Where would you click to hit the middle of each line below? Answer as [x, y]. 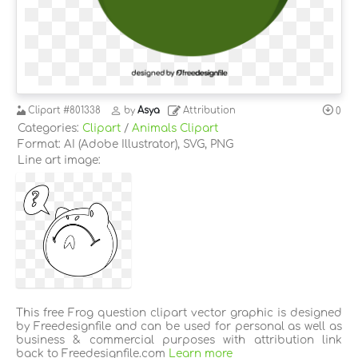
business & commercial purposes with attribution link [179, 340]
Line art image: [59, 160]
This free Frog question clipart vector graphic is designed [179, 312]
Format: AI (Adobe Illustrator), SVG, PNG [125, 144]
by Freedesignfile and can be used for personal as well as [179, 326]
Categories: [50, 128]
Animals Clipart [175, 128]
